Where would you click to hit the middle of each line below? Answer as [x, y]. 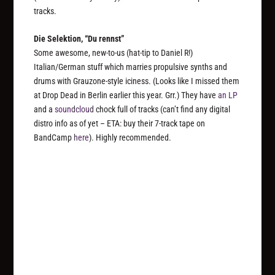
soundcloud [75, 110]
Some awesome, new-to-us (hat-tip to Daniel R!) [114, 53]
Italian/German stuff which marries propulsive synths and [131, 67]
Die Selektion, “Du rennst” [79, 39]
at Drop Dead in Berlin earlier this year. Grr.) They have [126, 95]
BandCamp [54, 138]
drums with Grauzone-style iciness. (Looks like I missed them [137, 81]
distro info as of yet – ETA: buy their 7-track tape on [120, 124]
